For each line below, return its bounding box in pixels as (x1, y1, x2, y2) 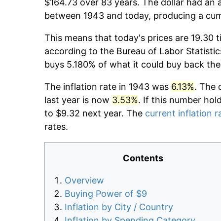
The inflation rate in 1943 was (44, 81, 171, 92)
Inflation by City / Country (65, 202, 173, 213)
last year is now (44, 95, 112, 106)
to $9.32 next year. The (44, 108, 145, 119)
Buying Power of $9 (65, 188, 147, 199)
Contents (123, 153, 163, 164)
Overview (65, 175, 104, 186)
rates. (44, 121, 68, 132)
